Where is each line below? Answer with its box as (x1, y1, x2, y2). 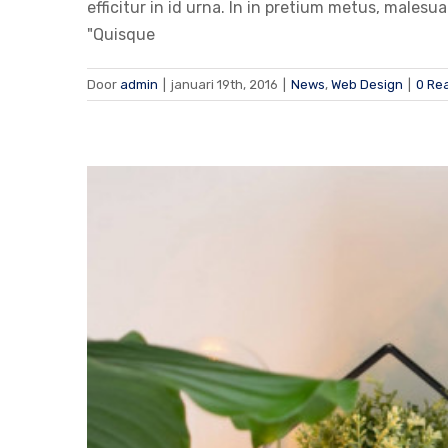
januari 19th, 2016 (171, 77, 278, 93)
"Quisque (87, 25, 155, 45)
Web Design (331, 77, 403, 93)
